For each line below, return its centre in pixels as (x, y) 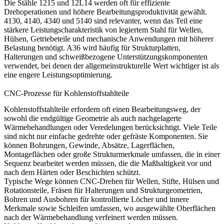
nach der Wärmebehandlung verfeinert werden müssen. (91, 217)
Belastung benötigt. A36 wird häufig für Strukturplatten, (92, 47)
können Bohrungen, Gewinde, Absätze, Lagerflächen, (89, 145)
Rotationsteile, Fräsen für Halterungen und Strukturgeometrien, (103, 190)
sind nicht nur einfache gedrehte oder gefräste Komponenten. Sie (106, 136)
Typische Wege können (42, 181)
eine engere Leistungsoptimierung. (58, 74)
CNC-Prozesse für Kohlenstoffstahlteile (66, 93)
